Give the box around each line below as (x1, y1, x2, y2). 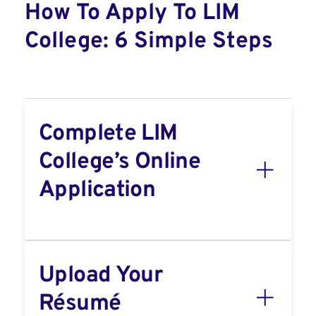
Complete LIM (39, 120, 178, 148)
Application (39, 176, 156, 205)
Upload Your (39, 262, 163, 290)
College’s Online (39, 148, 201, 176)
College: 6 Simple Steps (25, 28, 273, 56)
